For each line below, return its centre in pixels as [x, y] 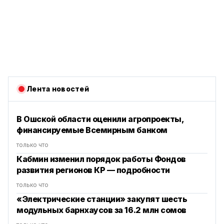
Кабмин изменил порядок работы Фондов [101, 159]
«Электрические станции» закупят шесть [102, 199]
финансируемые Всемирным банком [92, 130]
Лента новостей [58, 89]
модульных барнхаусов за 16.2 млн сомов [101, 210]
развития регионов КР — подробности [93, 170]
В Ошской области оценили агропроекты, [100, 119]
